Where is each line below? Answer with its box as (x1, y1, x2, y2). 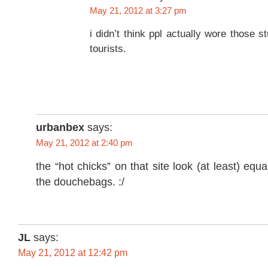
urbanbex (36, 121, 84, 134)
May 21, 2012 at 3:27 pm (90, 6, 187, 16)
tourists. (90, 42, 126, 54)
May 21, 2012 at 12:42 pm (18, 248, 127, 258)
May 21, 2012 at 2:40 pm (36, 138, 133, 148)
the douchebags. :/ (36, 176, 124, 188)
